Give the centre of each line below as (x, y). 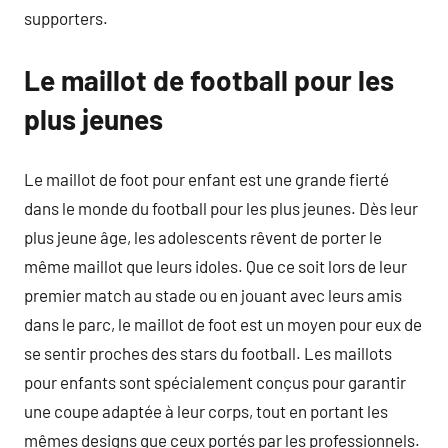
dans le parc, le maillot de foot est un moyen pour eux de (223, 323)
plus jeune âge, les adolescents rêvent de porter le (203, 236)
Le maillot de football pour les (209, 80)
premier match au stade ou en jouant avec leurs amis (213, 294)
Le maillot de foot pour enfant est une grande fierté (206, 178)
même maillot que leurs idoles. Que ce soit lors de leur (215, 265)
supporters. (66, 18)
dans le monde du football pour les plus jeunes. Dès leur (221, 207)
